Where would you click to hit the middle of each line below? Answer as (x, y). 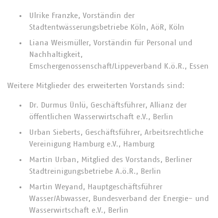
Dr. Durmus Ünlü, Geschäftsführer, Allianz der (108, 105)
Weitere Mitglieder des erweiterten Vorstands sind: (96, 86)
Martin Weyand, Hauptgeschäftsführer (96, 187)
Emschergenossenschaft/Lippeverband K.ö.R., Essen (119, 66)
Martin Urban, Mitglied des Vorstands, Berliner (111, 160)
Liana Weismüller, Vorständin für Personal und (111, 43)
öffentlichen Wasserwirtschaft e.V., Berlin (101, 117)
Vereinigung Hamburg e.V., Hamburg (92, 144)
